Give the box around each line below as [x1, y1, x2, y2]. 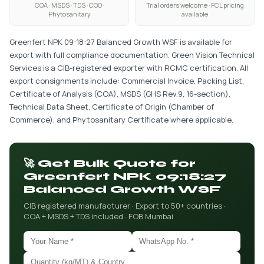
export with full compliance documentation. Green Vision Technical [9, 49, 255, 60]
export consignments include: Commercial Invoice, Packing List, [9, 75, 244, 86]
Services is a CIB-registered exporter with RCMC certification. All [9, 62, 248, 73]
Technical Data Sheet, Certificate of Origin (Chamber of [9, 101, 214, 112]
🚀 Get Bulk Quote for [24, 157, 196, 170]
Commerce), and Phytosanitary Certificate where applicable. [9, 114, 233, 125]
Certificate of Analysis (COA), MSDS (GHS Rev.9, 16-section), [9, 88, 230, 99]
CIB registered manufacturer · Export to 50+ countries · [24, 200, 226, 211]
